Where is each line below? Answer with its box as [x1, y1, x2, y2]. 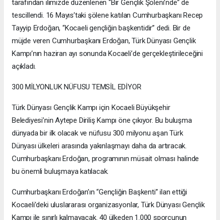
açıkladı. [12, 62, 36, 71]
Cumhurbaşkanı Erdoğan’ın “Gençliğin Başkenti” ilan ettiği [12, 188, 188, 197]
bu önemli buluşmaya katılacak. [12, 167, 109, 176]
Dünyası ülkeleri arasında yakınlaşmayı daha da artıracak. [12, 141, 187, 151]
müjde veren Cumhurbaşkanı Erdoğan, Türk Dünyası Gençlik [12, 36, 196, 46]
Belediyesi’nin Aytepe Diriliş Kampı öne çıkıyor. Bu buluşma [12, 116, 192, 125]
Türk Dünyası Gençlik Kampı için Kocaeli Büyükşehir [12, 103, 170, 112]
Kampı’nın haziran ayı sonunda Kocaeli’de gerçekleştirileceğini [12, 49, 203, 58]
